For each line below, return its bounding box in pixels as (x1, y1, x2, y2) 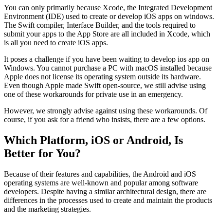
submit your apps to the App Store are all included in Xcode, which (4, 29, 210, 38)
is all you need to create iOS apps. (4, 38, 108, 47)
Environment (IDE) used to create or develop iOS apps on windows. (4, 12, 214, 20)
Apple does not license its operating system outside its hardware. (4, 72, 201, 81)
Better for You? (4, 146, 81, 160)
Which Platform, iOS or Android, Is (4, 133, 183, 146)
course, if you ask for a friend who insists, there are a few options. (4, 115, 207, 124)
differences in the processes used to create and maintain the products (4, 196, 212, 204)
